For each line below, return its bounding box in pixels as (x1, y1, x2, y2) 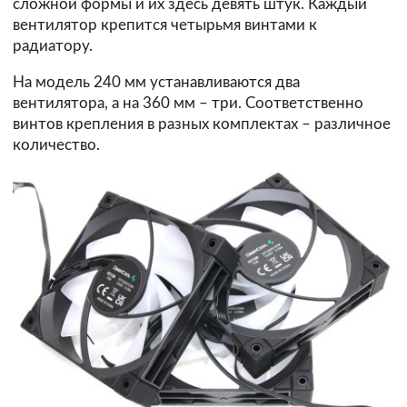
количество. (13, 136, 100, 153)
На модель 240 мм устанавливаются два (13, 74, 300, 90)
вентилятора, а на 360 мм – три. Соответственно (13, 94, 363, 111)
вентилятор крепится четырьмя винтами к (13, 16, 317, 33)
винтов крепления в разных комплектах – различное (13, 115, 391, 132)
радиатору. (13, 37, 93, 54)
